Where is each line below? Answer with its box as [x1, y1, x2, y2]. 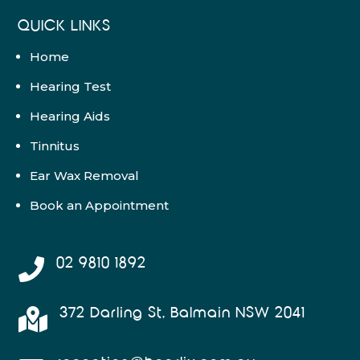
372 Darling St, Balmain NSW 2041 [59, 305, 305, 321]
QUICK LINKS [18, 18, 112, 34]
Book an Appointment [30, 197, 170, 213]
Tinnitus [30, 137, 80, 153]
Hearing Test [30, 78, 112, 94]
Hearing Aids [30, 108, 111, 124]
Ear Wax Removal [30, 167, 140, 183]
